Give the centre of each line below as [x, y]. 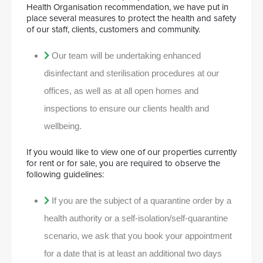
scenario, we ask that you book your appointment [138, 236]
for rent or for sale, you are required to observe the [123, 163]
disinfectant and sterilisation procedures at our [131, 73]
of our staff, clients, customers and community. [113, 29]
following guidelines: [65, 174]
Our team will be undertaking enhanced [126, 55]
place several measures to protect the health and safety [131, 18]
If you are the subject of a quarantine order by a [141, 200]
